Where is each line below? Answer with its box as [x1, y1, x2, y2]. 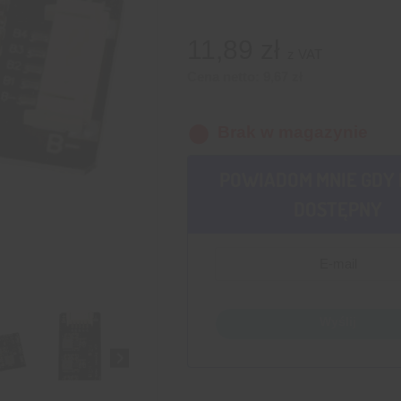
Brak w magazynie [217, 122, 368, 141]
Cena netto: [186, 69, 263, 85]
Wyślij [320, 313, 357, 328]
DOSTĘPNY [294, 195, 383, 221]
